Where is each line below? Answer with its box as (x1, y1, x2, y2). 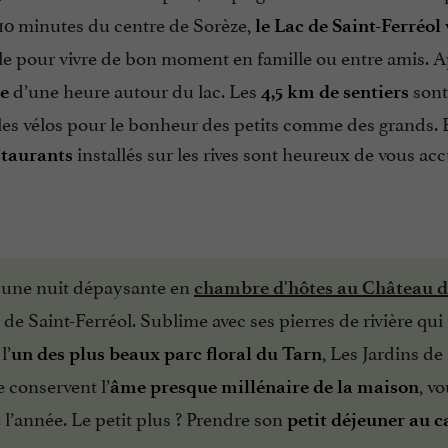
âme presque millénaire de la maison (110, 374, 419, 398)
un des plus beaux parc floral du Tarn (11, 341, 322, 365)
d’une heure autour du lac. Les (13, 74, 261, 103)
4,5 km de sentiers (261, 79, 413, 103)
